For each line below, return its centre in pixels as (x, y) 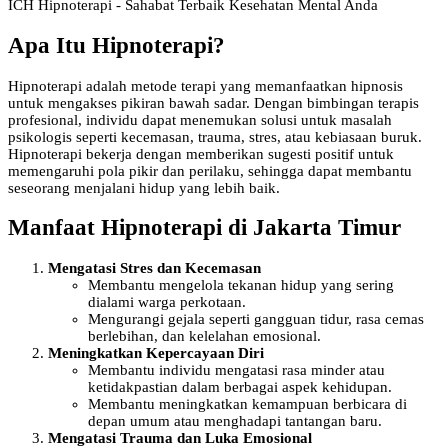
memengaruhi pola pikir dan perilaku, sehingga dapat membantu (210, 170)
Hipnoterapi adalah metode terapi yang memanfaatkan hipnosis (205, 85)
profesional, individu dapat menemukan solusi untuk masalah (200, 119)
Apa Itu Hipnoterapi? (116, 46)
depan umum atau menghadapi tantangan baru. (235, 421)
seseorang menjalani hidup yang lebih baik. (144, 187)
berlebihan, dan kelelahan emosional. (204, 336)
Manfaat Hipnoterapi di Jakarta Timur (204, 228)
